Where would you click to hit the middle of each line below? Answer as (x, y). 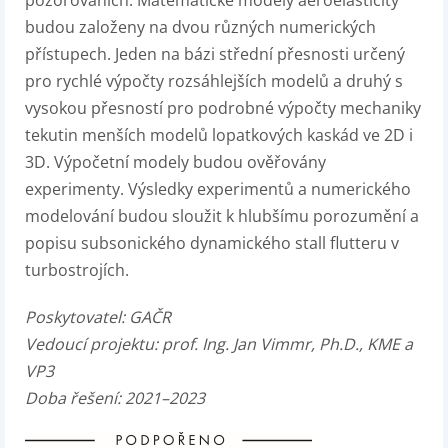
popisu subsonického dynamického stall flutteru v (212, 243)
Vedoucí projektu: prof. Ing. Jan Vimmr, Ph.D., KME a (219, 344)
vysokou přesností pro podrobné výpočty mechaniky (223, 108)
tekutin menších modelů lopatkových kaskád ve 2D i (219, 135)
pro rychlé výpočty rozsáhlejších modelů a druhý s (214, 81)
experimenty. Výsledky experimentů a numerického (218, 189)
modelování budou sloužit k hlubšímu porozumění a (222, 216)
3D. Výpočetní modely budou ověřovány (175, 162)
